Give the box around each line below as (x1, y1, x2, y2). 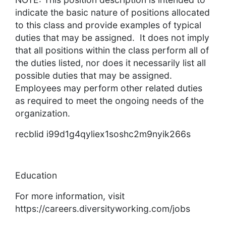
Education (15, 170, 57, 181)
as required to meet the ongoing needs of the (15, 95, 204, 106)
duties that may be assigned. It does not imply (15, 32, 209, 43)
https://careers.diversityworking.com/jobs (15, 203, 190, 214)
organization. (15, 108, 70, 119)
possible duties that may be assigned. (15, 70, 175, 81)
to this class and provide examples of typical (15, 20, 201, 31)
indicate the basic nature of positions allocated (15, 7, 210, 18)
